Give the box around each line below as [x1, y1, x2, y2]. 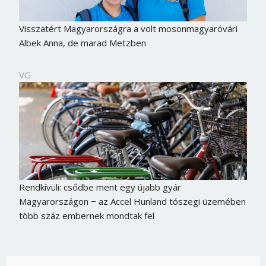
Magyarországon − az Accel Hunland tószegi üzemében [18, 195, 246, 207]
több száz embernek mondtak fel [18, 209, 154, 221]
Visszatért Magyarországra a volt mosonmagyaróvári [18, 22, 237, 34]
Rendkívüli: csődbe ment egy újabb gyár [18, 180, 181, 193]
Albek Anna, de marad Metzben [18, 36, 146, 49]
